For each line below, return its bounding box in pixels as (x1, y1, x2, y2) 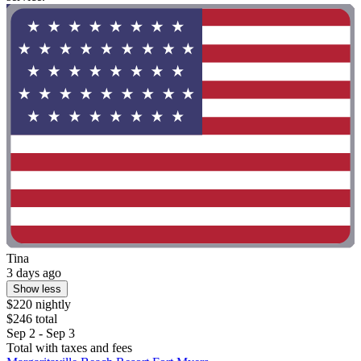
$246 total (6, 311, 57, 326)
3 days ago (6, 265, 61, 280)
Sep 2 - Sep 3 (6, 326, 75, 340)
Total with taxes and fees (6, 340, 132, 355)
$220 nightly (6, 297, 71, 311)
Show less (13, 282, 61, 295)
